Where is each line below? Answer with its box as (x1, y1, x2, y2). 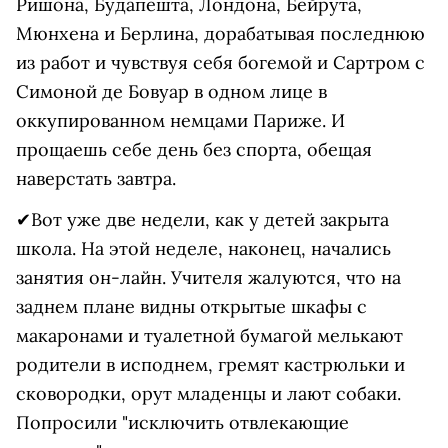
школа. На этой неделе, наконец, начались (16, 237, 391, 260)
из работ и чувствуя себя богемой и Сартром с (16, 51, 425, 74)
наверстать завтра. (16, 167, 176, 190)
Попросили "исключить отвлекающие (16, 411, 349, 434)
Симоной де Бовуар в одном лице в (16, 80, 327, 103)
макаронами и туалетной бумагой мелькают (16, 324, 403, 347)
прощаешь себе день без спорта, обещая (16, 138, 372, 161)
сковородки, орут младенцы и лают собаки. (16, 382, 401, 405)
